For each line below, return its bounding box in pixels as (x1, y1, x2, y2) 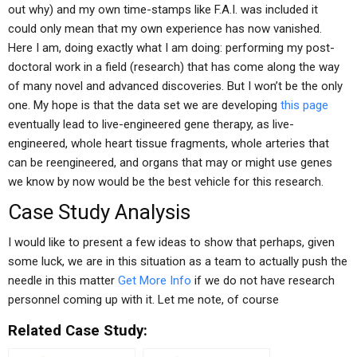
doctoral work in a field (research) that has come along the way (8, 60, 339, 74)
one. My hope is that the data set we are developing (8, 98, 280, 112)
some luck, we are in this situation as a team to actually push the (8, 254, 347, 269)
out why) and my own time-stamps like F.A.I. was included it (8, 2, 318, 17)
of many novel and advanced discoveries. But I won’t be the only (8, 79, 343, 93)
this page (280, 98, 328, 112)
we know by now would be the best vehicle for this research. (8, 175, 324, 189)
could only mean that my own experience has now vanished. (8, 22, 322, 36)
